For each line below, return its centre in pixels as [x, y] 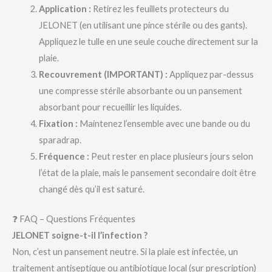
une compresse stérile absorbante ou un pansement [140, 90]
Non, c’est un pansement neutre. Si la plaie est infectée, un [125, 251]
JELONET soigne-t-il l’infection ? [80, 235]
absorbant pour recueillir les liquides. [110, 107]
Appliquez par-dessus [210, 74]
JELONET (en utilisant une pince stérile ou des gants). [143, 25]
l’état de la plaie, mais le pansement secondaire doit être [147, 172]
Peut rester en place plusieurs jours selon [171, 156]
